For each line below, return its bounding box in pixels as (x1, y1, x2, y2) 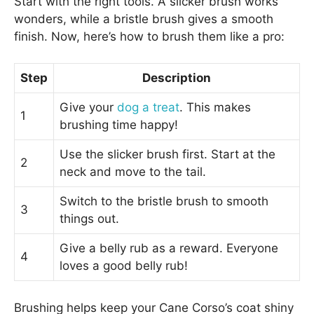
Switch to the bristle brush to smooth (60, 194, 268, 209)
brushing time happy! (60, 118, 178, 132)
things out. (60, 212, 119, 226)
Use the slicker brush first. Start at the (60, 147, 275, 162)
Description (142, 71, 211, 86)
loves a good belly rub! (60, 259, 188, 273)
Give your (60, 100, 117, 115)
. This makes (179, 100, 251, 115)
